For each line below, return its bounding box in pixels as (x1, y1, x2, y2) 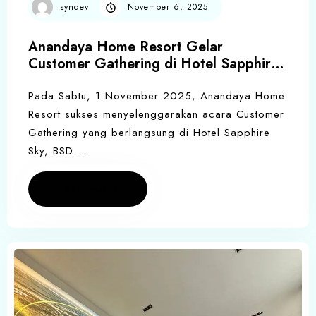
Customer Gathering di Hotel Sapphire (28, 54, 279, 75)
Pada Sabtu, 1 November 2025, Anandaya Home (28, 88, 285, 104)
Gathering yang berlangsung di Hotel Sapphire (28, 125, 270, 141)
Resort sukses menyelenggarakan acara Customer (28, 107, 284, 123)
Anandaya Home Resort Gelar (28, 37, 223, 58)
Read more (56, 181, 119, 197)
